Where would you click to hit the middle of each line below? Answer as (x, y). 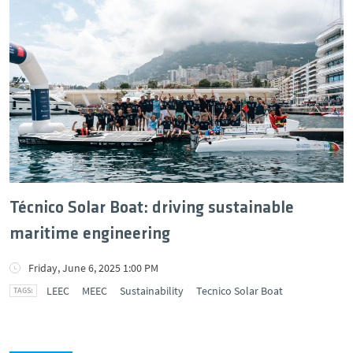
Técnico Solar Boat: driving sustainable (152, 208)
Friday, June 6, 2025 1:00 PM (93, 268)
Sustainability (152, 290)
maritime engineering (90, 234)
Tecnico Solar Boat (240, 290)
